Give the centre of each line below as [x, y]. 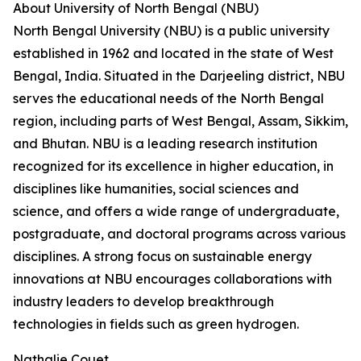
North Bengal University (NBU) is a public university [171, 31]
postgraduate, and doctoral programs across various [179, 234]
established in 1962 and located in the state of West [173, 53]
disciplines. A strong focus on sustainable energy [162, 256]
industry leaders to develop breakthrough [143, 301]
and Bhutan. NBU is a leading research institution [165, 143]
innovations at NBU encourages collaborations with [172, 279]
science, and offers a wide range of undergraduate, [176, 211]
